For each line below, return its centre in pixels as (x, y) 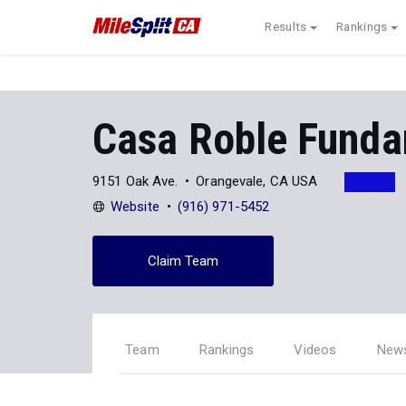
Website (135, 206)
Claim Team (183, 261)
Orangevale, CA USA (257, 181)
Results (286, 27)
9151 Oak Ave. (135, 181)
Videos (315, 350)
